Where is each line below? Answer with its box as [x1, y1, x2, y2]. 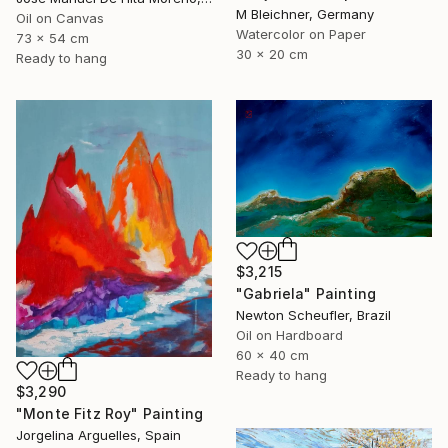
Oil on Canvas [16, 9, 104, 26]
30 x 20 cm [236, 45, 308, 62]
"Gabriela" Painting [236, 285, 377, 303]
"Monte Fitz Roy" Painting [16, 404, 203, 422]
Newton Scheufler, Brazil [236, 307, 391, 324]
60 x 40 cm [236, 347, 309, 364]
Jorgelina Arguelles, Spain [16, 426, 181, 443]
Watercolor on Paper [236, 25, 366, 42]
